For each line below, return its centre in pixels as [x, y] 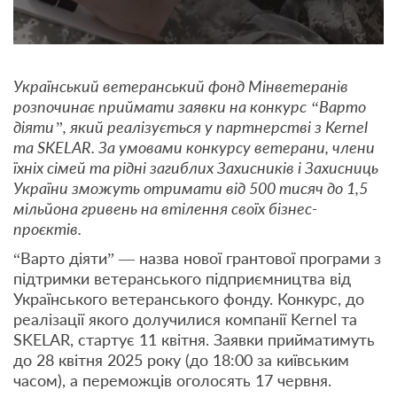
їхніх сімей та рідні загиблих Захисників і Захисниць [196, 168]
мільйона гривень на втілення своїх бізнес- [165, 209]
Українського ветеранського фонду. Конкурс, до [189, 299]
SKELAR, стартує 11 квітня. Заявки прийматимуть [194, 340]
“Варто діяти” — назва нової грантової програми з [197, 258]
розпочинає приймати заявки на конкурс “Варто [190, 107]
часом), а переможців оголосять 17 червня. [172, 381]
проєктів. [47, 229]
